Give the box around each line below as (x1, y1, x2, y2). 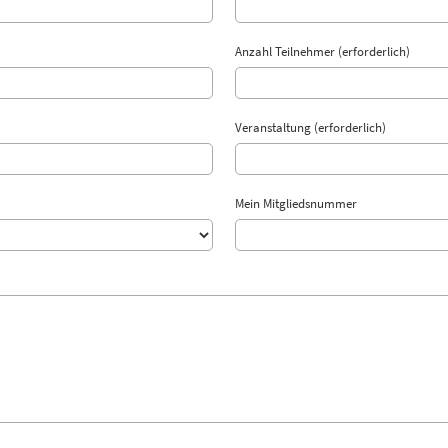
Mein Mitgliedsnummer (234, 195, 357, 212)
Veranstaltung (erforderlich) (234, 119, 386, 136)
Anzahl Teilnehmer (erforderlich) (234, 43, 410, 60)
